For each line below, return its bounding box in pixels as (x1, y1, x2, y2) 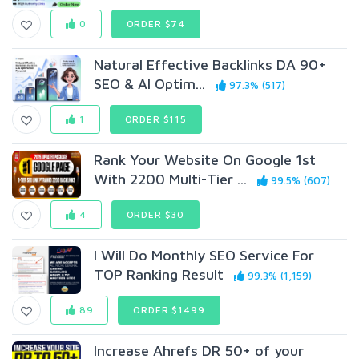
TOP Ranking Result (94, 266, 224, 283)
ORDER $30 (126, 208, 185, 220)
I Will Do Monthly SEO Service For (94, 247, 315, 264)
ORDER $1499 (133, 304, 205, 316)
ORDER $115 (124, 113, 187, 125)
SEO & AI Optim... (94, 75, 206, 92)
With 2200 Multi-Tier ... (94, 171, 248, 188)
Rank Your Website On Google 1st (94, 151, 317, 168)
